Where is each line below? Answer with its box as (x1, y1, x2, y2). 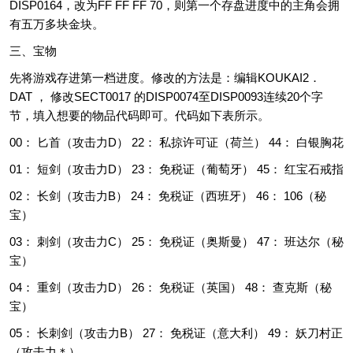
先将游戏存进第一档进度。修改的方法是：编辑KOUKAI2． (9, 71, 321, 84)
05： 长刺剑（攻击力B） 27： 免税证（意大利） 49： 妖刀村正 (9, 326, 343, 340)
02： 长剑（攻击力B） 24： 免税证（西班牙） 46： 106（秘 (9, 189, 326, 203)
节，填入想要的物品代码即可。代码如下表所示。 (9, 109, 269, 122)
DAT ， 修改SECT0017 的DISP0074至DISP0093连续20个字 (9, 90, 323, 103)
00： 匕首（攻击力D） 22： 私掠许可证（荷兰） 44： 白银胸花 (9, 136, 344, 149)
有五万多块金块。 (9, 17, 104, 31)
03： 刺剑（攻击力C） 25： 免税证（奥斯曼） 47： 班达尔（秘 (9, 235, 344, 248)
